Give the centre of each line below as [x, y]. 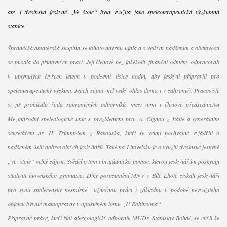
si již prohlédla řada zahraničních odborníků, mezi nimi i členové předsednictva [113, 105]
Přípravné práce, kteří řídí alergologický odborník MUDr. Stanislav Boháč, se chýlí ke [113, 218]
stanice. [16, 26]
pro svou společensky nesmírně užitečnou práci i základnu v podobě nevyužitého [113, 190]
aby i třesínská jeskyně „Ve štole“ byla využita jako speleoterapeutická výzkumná [113, 12]
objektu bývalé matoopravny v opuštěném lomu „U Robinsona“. [85, 204]
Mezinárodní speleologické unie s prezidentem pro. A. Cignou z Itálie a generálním [113, 119]
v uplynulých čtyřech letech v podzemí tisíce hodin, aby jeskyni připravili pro [113, 76]
